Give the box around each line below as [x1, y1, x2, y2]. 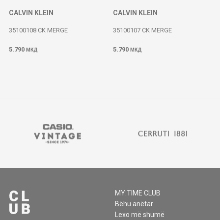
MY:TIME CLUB [115, 189, 161, 197]
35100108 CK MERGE [9, 27, 68, 34]
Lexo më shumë [115, 211, 165, 219]
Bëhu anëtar [115, 200, 153, 208]
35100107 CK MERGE [113, 27, 172, 34]
